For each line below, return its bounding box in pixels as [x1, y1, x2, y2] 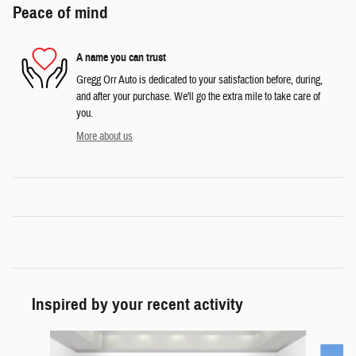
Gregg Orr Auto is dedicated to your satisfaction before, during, [76, 73, 323, 88]
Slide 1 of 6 [12, 331, 56, 346]
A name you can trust [76, 50, 166, 64]
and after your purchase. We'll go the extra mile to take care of [76, 90, 320, 105]
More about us [76, 130, 133, 145]
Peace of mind [13, 2, 108, 24]
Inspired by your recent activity [32, 294, 243, 315]
